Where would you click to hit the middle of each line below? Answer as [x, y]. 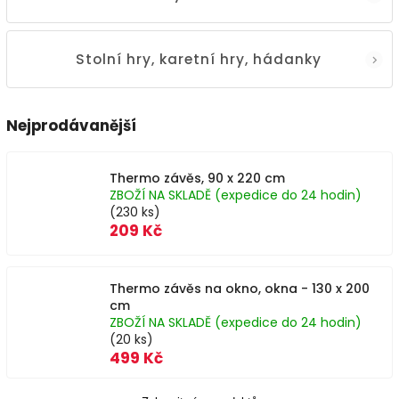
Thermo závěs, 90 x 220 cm [197, 178]
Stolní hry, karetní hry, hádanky [199, 59]
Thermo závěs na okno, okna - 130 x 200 [240, 289]
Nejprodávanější [71, 126]
